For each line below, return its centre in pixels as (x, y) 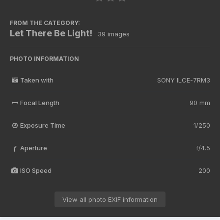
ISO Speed (36, 171)
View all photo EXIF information (110, 200)
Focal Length (40, 103)
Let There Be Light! (51, 33)
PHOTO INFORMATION (44, 59)
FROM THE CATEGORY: (45, 23)
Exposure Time (42, 125)
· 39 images (112, 34)
